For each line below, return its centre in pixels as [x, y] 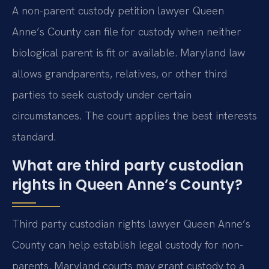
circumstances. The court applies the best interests [134, 116]
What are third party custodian [128, 165]
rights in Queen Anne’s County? [127, 184]
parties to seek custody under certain [102, 95]
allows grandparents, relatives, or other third [119, 74]
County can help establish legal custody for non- [128, 244]
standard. [34, 137]
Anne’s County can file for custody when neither [127, 32]
